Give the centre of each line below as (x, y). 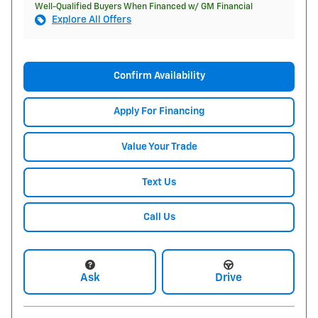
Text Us (159, 182)
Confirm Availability (159, 76)
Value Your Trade (159, 147)
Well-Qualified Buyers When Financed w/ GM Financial (144, 7)
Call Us (159, 217)
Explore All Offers (92, 20)
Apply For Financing (159, 111)
